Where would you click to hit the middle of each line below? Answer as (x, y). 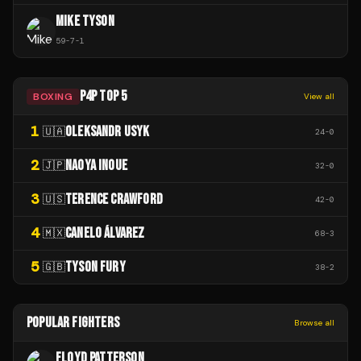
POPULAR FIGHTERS (73, 323)
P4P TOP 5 (103, 97)
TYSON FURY (95, 268)
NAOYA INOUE (96, 166)
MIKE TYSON (85, 22)
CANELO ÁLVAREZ (105, 234)
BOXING (53, 96)
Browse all (314, 323)
